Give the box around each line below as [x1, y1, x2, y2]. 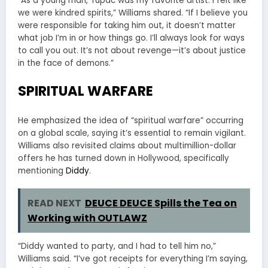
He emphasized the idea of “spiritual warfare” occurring [18, 115, 243, 127]
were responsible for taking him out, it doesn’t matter [18, 20, 236, 32]
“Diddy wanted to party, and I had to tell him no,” [18, 240, 216, 252]
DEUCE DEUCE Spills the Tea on [85, 196, 237, 211]
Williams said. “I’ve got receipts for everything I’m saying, [18, 253, 248, 265]
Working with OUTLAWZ [28, 211, 147, 226]
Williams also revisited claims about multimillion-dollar [18, 140, 236, 152]
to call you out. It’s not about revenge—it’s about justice [18, 45, 246, 57]
